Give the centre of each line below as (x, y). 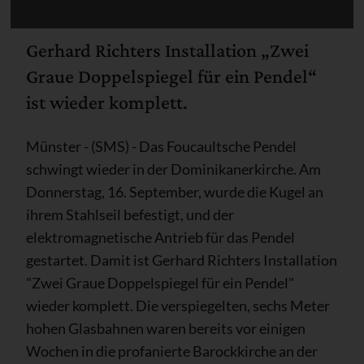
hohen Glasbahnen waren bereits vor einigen (166, 328)
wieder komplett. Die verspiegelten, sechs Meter (178, 305)
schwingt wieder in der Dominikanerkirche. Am (173, 169)
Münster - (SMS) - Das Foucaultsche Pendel (161, 146)
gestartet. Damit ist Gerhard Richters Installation (182, 260)
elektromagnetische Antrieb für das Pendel (160, 237)
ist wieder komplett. (107, 102)
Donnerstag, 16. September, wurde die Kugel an (175, 191)
